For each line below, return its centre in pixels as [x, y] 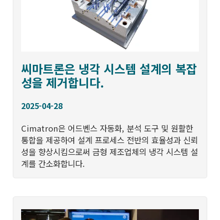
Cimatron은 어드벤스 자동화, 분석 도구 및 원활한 [107, 128]
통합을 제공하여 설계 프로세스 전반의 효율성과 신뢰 [110, 140]
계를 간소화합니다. [53, 164]
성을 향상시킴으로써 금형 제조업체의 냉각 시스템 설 [110, 152]
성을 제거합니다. [63, 82]
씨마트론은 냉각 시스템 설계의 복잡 [109, 69]
